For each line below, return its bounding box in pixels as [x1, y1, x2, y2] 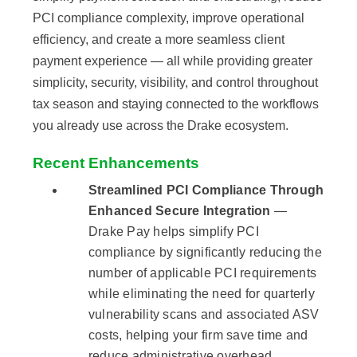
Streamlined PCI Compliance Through [88, 183, 324, 198]
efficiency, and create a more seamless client [33, 33, 284, 47]
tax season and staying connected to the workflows [33, 97, 319, 112]
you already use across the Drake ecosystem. [33, 119, 288, 133]
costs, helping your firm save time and [88, 328, 308, 343]
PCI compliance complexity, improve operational [33, 11, 304, 25]
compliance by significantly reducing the [88, 245, 322, 260]
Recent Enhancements [33, 155, 199, 172]
